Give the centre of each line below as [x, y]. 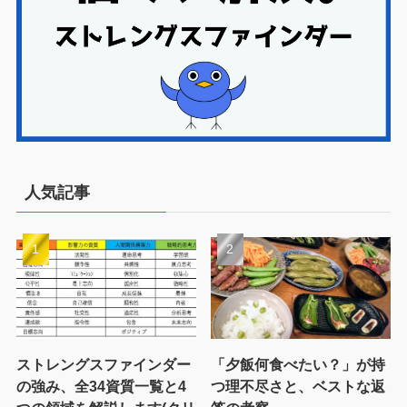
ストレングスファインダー [103, 364]
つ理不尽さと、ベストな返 [298, 386]
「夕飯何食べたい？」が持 [298, 364]
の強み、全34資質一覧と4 [101, 386]
